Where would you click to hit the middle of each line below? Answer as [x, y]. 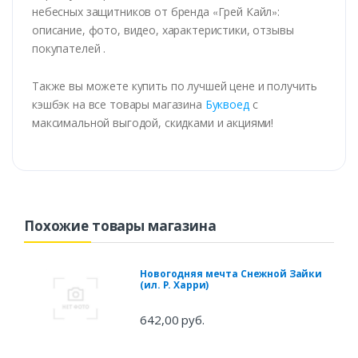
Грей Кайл [245, 12]
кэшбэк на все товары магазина [119, 105]
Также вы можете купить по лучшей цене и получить [175, 86]
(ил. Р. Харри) [175, 285]
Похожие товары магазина [120, 226]
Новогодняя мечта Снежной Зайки [231, 274]
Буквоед [227, 105]
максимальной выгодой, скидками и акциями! [153, 123]
